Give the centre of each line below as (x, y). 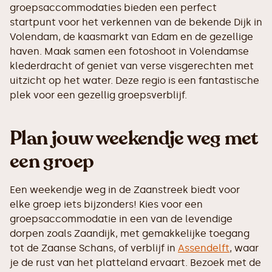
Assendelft (204, 248)
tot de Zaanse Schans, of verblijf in (94, 248)
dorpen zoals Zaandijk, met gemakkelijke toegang (130, 234)
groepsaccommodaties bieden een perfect (113, 8)
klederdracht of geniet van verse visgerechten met (132, 66)
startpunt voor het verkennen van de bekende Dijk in (136, 22)
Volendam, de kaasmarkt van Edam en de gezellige (131, 37)
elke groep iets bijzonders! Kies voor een (106, 205)
